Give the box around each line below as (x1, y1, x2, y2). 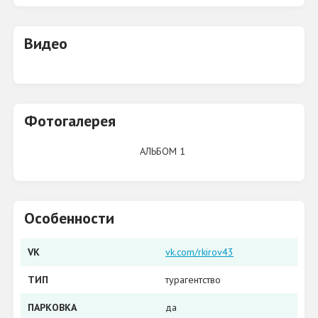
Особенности (23, 208, 114, 228)
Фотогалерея (23, 111, 116, 131)
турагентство (165, 273, 221, 286)
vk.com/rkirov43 (165, 246, 234, 258)
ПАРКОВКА (27, 301, 77, 314)
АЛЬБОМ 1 (139, 145, 185, 158)
